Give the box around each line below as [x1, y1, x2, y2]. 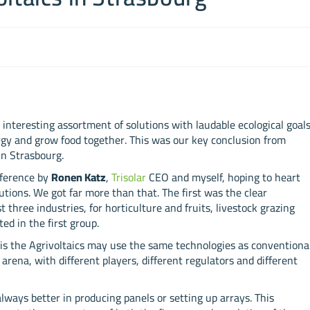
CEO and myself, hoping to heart [146, 167, 301, 188]
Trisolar [111, 167, 147, 188]
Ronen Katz [51, 167, 107, 188]
